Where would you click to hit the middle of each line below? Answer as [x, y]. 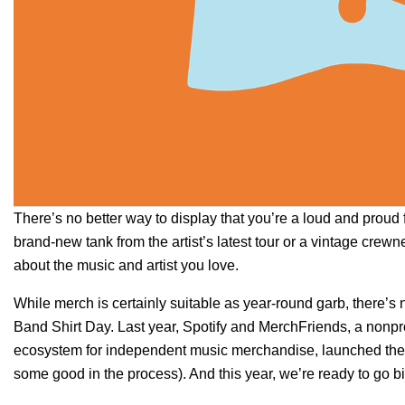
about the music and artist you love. [126, 265]
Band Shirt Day [62, 327]
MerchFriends [303, 327]
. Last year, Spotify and [184, 327]
